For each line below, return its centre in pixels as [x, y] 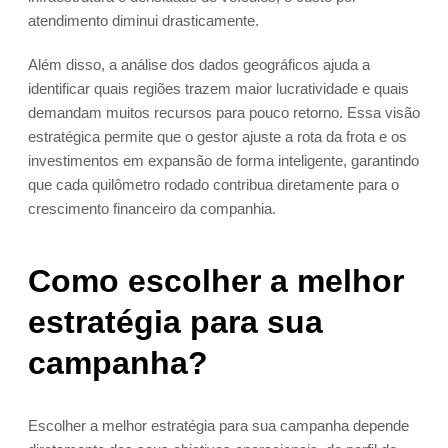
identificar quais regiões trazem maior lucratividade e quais [218, 89]
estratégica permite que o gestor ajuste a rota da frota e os [217, 137]
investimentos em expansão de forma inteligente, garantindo [223, 161]
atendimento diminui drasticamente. [143, 21]
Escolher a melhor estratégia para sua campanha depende [218, 426]
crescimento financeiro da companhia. [152, 209]
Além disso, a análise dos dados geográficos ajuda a [199, 65]
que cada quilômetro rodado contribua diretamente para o [213, 185]
